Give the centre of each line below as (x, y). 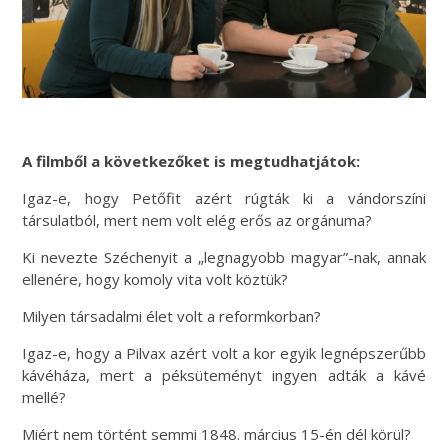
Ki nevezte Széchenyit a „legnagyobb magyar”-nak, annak (224, 257)
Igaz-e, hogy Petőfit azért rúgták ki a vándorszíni (224, 198)
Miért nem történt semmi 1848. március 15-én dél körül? (217, 434)
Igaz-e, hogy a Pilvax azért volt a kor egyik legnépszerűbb (224, 353)
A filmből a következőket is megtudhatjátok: (191, 161)
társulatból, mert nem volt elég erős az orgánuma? (197, 220)
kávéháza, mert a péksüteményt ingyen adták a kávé (224, 375)
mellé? (44, 397)
